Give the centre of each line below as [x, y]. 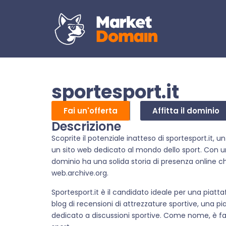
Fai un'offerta [91, 111]
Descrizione [86, 127]
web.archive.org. [80, 173]
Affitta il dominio [186, 111]
